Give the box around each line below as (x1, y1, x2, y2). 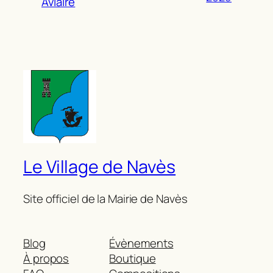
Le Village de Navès (23, 155, 176, 179)
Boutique (109, 250, 156, 267)
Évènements (109, 235, 174, 252)
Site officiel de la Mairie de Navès (23, 190, 188, 207)
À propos (23, 250, 69, 267)
